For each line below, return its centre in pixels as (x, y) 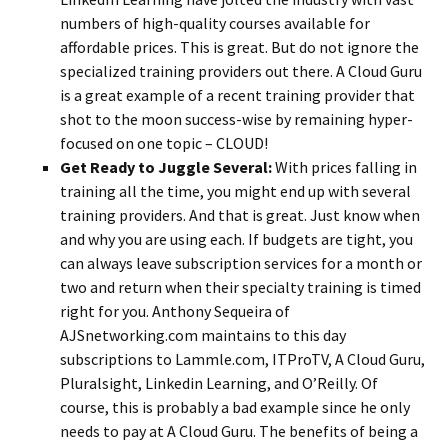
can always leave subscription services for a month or (241, 262)
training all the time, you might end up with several (235, 190)
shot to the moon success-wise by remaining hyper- (236, 118)
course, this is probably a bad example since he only (235, 406)
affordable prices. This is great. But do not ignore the (239, 46)
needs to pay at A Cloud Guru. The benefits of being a (239, 430)
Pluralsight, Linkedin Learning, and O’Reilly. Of (219, 382)
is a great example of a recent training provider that (237, 94)
